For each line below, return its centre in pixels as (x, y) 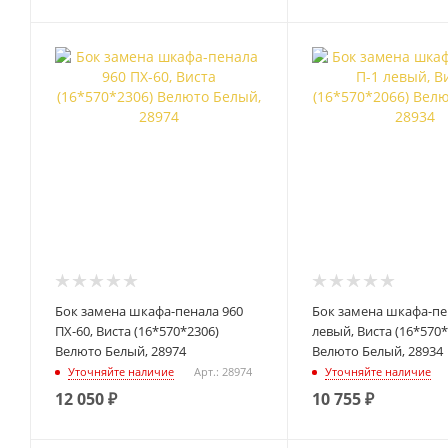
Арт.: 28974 (223, 372)
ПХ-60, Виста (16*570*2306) (137, 330)
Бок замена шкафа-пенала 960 (149, 310)
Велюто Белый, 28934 (377, 350)
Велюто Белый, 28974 (120, 350)
